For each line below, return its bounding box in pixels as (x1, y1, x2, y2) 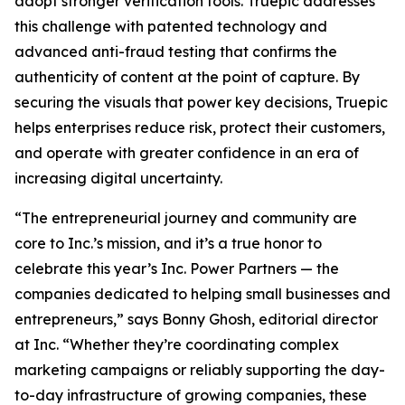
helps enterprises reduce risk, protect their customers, (14, 118, 385, 137)
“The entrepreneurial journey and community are (14, 209, 357, 227)
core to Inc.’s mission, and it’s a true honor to (14, 234, 322, 252)
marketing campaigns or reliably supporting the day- (14, 361, 385, 379)
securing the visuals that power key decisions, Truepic (14, 93, 388, 111)
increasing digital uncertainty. (14, 169, 222, 187)
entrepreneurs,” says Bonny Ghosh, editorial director (14, 310, 378, 328)
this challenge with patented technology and (14, 17, 327, 35)
